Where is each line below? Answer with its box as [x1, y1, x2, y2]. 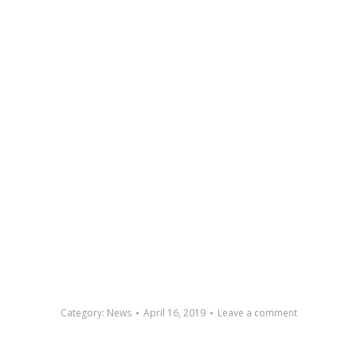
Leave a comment [217, 306, 297, 320]
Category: [60, 306, 107, 320]
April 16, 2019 [143, 306, 206, 320]
